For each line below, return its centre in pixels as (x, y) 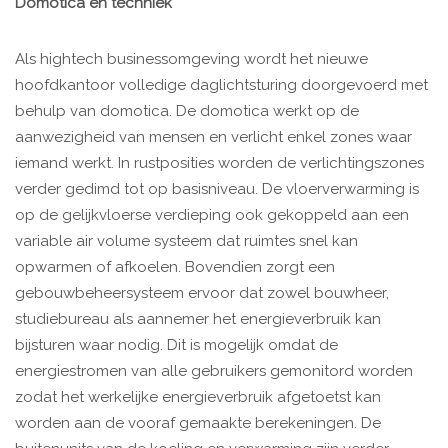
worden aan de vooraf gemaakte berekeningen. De (198, 423)
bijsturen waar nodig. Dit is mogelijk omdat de (176, 345)
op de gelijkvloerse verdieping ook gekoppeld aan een (212, 215)
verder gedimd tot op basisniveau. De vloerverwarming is (217, 189)
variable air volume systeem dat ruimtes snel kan (186, 241)
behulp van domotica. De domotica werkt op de (187, 111)
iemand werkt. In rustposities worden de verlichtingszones (219, 163)
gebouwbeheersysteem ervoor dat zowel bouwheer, (202, 293)
